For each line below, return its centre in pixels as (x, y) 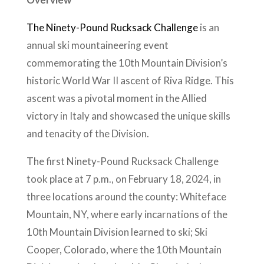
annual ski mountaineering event (97, 45)
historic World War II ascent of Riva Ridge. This (130, 81)
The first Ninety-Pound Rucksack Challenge (122, 161)
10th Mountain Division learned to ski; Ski (117, 232)
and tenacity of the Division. (88, 134)
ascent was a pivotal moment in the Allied (116, 98)
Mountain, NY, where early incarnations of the (127, 214)
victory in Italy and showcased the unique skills (128, 116)
